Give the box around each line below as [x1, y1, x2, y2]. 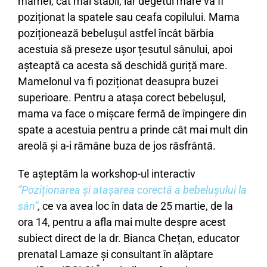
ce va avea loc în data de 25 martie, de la [42, 199, 233, 212]
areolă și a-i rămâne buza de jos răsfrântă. [18, 139, 216, 152]
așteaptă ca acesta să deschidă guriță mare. [18, 58, 228, 72]
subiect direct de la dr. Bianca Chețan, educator [18, 231, 240, 244]
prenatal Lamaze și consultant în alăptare [18, 247, 213, 260]
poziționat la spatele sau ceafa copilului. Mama [18, 10, 240, 23]
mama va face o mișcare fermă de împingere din [18, 107, 247, 120]
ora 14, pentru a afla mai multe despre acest [18, 215, 226, 228]
